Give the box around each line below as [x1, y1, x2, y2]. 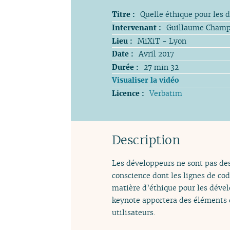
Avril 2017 [139, 49, 174, 59]
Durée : [112, 62, 139, 72]
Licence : [112, 88, 144, 98]
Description [112, 131, 181, 148]
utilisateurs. [112, 207, 155, 217]
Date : [112, 49, 133, 59]
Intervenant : [112, 22, 161, 32]
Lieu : [112, 35, 132, 46]
